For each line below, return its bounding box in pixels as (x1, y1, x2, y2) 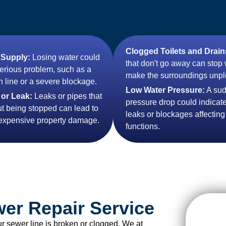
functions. (126, 122, 160, 131)
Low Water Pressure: (126, 85, 205, 94)
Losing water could (30, 52, 100, 62)
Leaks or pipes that (32, 91, 102, 100)
